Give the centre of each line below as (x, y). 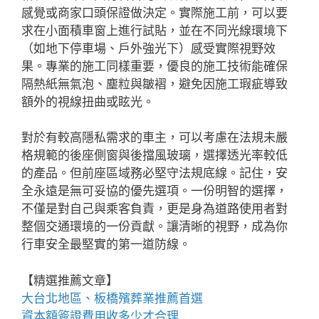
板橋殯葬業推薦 (136, 298)
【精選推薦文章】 (70, 280)
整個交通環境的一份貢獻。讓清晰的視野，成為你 (155, 226)
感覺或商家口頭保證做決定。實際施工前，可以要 (155, 12)
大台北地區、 (58, 298)
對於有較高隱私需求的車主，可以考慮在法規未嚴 (155, 137)
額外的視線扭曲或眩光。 (88, 101)
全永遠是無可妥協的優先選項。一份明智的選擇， (155, 191)
